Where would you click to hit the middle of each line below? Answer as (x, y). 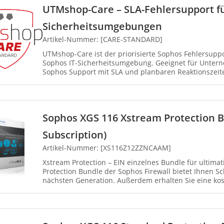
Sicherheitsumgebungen (102, 26)
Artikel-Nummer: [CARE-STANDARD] (102, 39)
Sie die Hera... (66, 189)
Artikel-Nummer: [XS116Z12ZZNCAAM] (107, 148)
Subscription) (74, 135)
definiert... (60, 81)
